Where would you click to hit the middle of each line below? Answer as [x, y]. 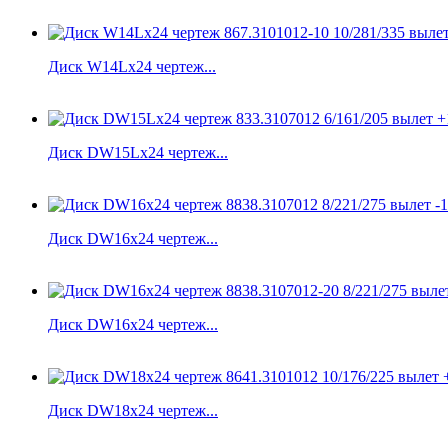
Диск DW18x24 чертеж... [133, 410]
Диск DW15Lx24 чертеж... [138, 152]
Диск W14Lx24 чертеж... [132, 66]
